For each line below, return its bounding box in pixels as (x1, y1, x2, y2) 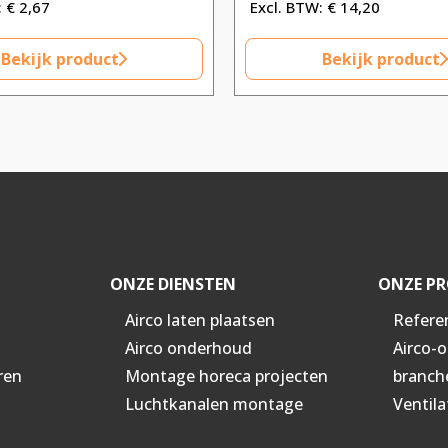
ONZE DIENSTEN (109, 273, 236, 296)
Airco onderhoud (124, 337, 252, 360)
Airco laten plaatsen (124, 309, 275, 332)
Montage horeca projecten (124, 365, 328, 388)
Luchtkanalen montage (124, 393, 303, 416)
